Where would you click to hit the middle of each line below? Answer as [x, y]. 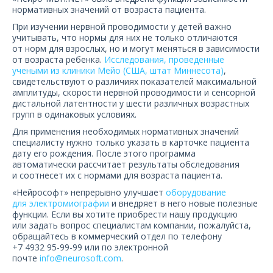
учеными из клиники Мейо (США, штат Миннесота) [118, 70]
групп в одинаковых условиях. [74, 114]
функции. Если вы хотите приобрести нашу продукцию [125, 214]
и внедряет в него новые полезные [183, 203]
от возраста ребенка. [58, 59]
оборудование [196, 192]
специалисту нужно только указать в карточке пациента [131, 142]
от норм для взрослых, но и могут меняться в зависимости [136, 48]
